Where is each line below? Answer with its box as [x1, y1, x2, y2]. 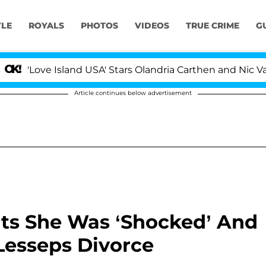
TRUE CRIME [185, 20, 239, 31]
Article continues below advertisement [74, 89, 192, 97]
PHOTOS [80, 20, 118, 31]
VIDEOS [134, 20, 169, 31]
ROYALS [28, 20, 64, 31]
